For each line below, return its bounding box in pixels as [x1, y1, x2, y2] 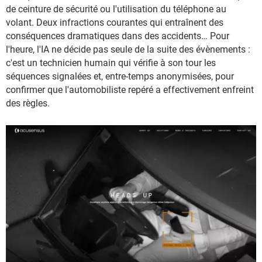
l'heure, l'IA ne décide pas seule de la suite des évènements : [6, 44, 250, 55]
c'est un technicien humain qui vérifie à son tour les [6, 57, 216, 68]
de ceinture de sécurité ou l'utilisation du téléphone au [6, 4, 226, 15]
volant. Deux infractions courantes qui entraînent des [6, 17, 223, 28]
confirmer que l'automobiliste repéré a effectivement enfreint [6, 84, 254, 95]
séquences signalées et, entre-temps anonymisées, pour [6, 71, 234, 82]
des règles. [6, 98, 52, 109]
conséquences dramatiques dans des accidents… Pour [6, 30, 229, 42]
